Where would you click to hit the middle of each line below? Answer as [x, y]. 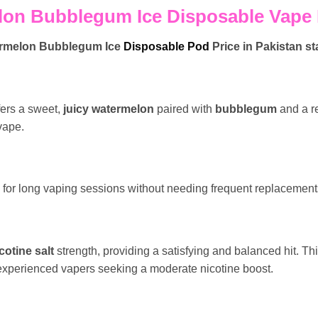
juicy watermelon [109, 109]
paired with [185, 109]
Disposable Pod [166, 46]
